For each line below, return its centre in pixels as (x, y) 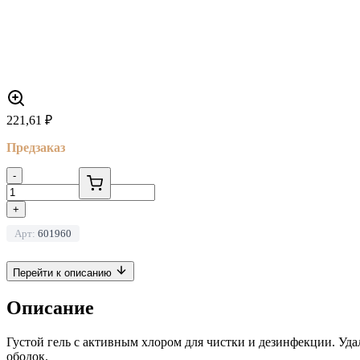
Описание (50, 307)
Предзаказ (36, 147)
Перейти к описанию (64, 272)
